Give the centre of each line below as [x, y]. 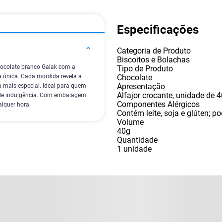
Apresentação [141, 86]
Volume [130, 122]
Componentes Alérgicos [158, 104]
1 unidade [134, 149]
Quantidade [137, 140]
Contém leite [139, 113]
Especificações [158, 29]
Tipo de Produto [145, 68]
